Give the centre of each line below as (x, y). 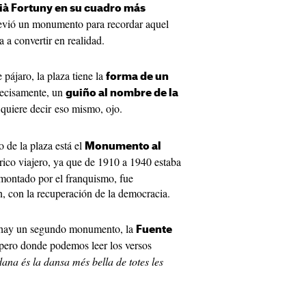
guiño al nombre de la (122, 93)
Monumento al (123, 147)
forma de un (137, 77)
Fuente (154, 230)
